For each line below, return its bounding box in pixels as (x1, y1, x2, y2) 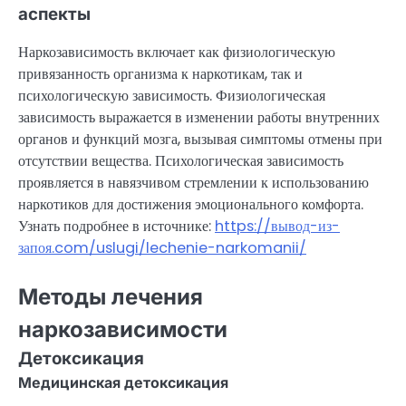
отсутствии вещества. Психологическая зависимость (18, 150, 343, 171)
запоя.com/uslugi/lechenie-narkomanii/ (18, 237, 306, 258)
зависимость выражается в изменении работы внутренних (18, 106, 380, 128)
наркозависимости (18, 315, 227, 343)
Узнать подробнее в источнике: (18, 215, 215, 237)
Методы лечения (18, 283, 203, 310)
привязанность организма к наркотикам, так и (18, 63, 303, 84)
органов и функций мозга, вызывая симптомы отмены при (18, 128, 382, 150)
